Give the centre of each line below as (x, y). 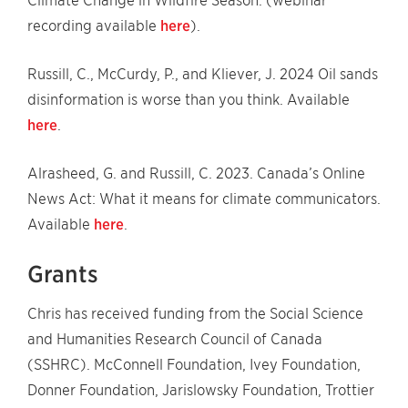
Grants (63, 274)
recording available (94, 26)
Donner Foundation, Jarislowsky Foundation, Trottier (201, 390)
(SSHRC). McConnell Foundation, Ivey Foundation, (194, 365)
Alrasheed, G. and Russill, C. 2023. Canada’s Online (196, 173)
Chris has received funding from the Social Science (195, 314)
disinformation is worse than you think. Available (189, 100)
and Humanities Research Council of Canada (175, 339)
